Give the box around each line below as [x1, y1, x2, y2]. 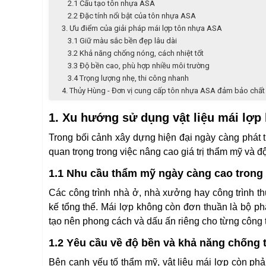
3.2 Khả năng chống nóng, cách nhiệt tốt [68, 49, 204, 58]
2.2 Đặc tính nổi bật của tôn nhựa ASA [68, 11, 196, 20]
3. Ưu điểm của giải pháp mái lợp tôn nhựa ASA [62, 24, 222, 33]
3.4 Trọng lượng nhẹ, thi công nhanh [68, 74, 189, 83]
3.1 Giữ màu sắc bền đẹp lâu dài [68, 36, 177, 45]
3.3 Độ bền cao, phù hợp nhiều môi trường [68, 61, 210, 70]
